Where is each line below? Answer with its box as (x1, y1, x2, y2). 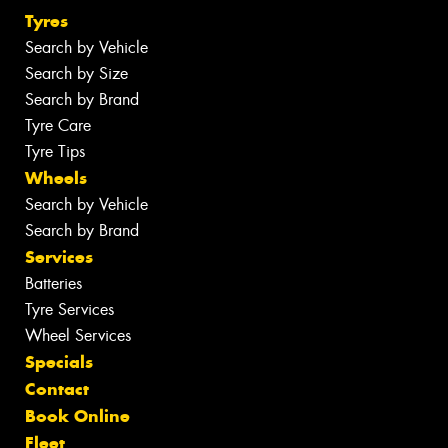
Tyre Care (25, 115, 91, 137)
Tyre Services (25, 299, 114, 321)
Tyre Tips (25, 141, 85, 163)
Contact (25, 378, 89, 401)
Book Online (25, 405, 130, 428)
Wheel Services (25, 325, 131, 347)
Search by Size (25, 63, 128, 85)
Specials (25, 351, 93, 374)
